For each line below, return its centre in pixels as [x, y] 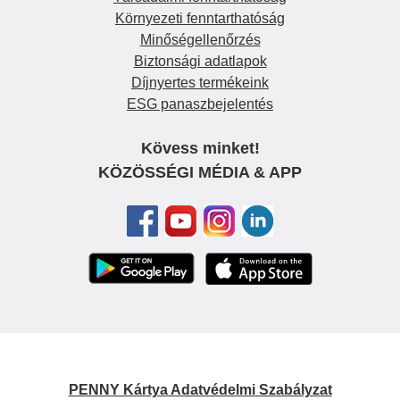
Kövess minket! [200, 149]
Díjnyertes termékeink [200, 83]
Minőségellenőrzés [200, 40]
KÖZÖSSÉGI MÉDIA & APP [200, 173]
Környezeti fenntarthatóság [200, 19]
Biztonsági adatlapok [200, 62]
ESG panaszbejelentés [200, 104]
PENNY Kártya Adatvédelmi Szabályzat [200, 390]
